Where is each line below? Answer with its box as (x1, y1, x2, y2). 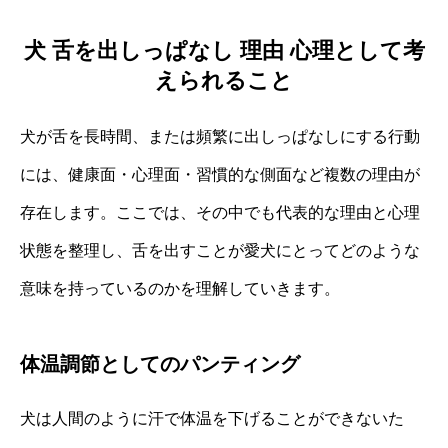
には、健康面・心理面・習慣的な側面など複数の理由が (20, 165, 420, 183)
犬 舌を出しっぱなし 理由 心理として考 (23, 37, 425, 63)
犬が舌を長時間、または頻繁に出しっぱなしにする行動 (20, 127, 420, 145)
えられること (155, 67, 293, 93)
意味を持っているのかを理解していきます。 (20, 279, 340, 297)
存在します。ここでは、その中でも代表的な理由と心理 (20, 203, 420, 221)
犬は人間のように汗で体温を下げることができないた (20, 409, 404, 427)
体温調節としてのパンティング (20, 352, 300, 375)
